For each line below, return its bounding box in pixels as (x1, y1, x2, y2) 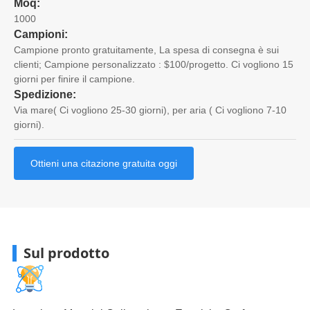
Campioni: (14, 28, 68, 40)
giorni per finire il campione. (14, 73, 135, 84)
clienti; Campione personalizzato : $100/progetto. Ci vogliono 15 (14, 58, 293, 70)
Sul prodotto (23, 243, 109, 262)
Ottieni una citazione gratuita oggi (30, 157, 177, 169)
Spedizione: (14, 88, 76, 100)
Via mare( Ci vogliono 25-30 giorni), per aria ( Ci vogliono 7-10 (14, 104, 286, 116)
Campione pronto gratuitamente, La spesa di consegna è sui (14, 44, 279, 55)
